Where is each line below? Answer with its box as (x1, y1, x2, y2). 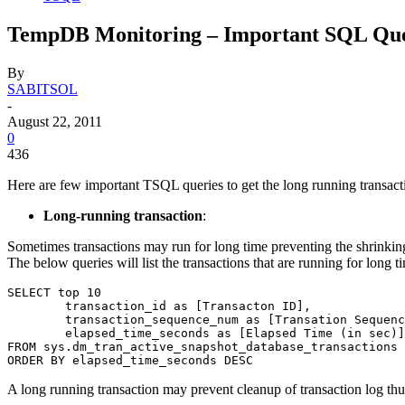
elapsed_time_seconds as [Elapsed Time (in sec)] (7, 325, 65, 340)
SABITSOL (7, 80, 78, 97)
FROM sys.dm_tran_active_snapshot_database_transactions (7, 339, 398, 353)
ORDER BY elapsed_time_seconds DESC (7, 353, 253, 367)
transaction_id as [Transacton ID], (7, 298, 65, 313)
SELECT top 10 (7, 285, 101, 299)
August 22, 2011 (7, 113, 102, 129)
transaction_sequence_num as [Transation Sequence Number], (7, 312, 65, 326)
